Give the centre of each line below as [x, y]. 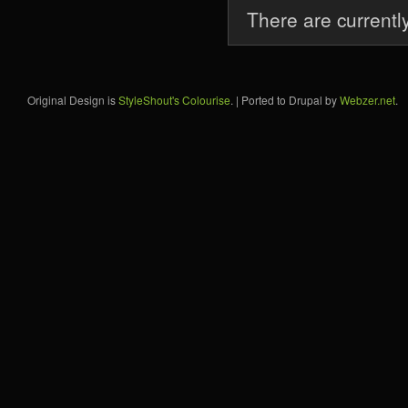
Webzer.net [367, 99]
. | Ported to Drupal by [285, 99]
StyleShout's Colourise [174, 99]
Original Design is [73, 99]
